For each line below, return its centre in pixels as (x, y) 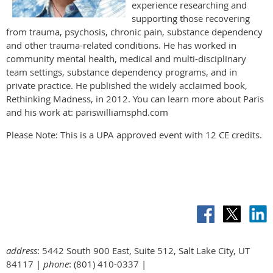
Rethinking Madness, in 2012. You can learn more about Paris (135, 98)
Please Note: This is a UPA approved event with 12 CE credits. (134, 134)
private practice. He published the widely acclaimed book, (127, 85)
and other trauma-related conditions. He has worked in (121, 45)
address (22, 250)
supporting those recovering (191, 18)
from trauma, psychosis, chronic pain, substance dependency (134, 31)
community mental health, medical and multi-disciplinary (126, 58)
